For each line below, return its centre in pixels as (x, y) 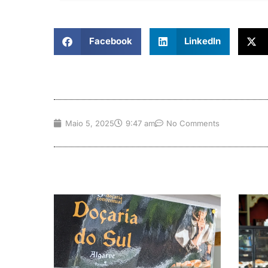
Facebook (110, 41)
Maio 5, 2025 (90, 123)
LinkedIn (202, 41)
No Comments (193, 123)
